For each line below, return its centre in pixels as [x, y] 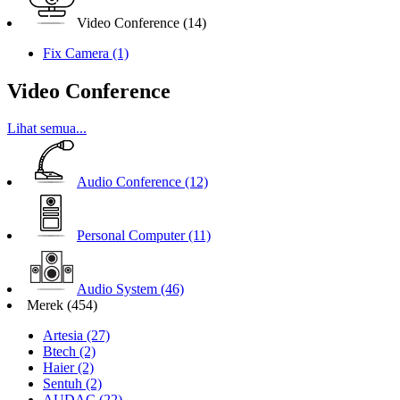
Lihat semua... [47, 129]
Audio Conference [129, 182]
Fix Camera [78, 53]
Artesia [65, 336]
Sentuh [64, 384]
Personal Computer [131, 236]
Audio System [117, 289]
